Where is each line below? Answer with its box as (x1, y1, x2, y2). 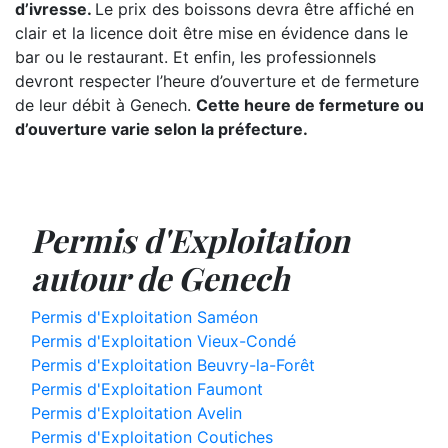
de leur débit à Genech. (15, 95, 196, 115)
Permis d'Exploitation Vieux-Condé (31, 331, 296, 351)
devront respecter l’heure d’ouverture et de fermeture (15, 71, 419, 91)
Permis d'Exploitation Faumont (31, 379, 263, 399)
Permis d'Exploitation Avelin (31, 403, 242, 423)
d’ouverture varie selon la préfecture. (15, 119, 308, 139)
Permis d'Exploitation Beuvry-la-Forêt (31, 355, 315, 375)
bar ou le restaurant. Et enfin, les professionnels (15, 47, 376, 67)
